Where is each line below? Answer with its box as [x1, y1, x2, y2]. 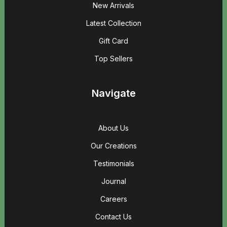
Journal [101, 177, 126, 185]
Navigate [91, 87, 136, 99]
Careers [100, 195, 127, 203]
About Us [98, 124, 129, 132]
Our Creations [90, 141, 137, 150]
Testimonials [93, 159, 134, 168]
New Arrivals [93, 1, 134, 10]
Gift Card [99, 36, 128, 45]
